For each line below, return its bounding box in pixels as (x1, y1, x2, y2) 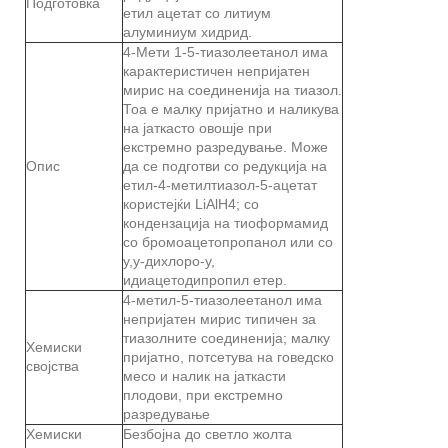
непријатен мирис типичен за (123, 310, 316, 327)
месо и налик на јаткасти (123, 367, 286, 384)
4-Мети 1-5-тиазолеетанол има (123, 43, 328, 60)
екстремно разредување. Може (123, 138, 328, 155)
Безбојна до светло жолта (123, 425, 292, 442)
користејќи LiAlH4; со (123, 195, 259, 212)
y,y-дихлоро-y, (123, 252, 215, 269)
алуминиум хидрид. (123, 23, 252, 40)
